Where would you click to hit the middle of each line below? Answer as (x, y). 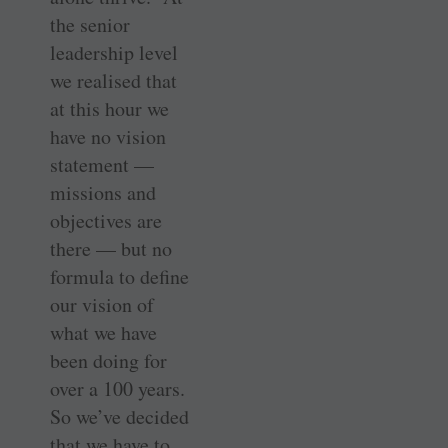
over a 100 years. (117, 388)
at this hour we (109, 108)
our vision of (102, 304)
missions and (103, 192)
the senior (90, 24)
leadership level (114, 52)
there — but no (111, 248)
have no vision (108, 136)
